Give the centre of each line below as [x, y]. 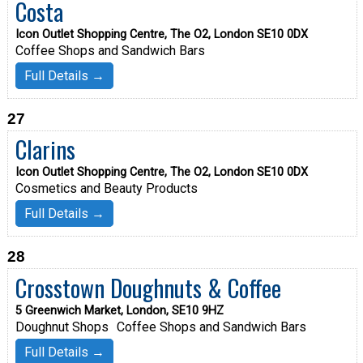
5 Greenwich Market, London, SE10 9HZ [119, 310]
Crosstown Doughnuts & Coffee [148, 287]
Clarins [45, 149]
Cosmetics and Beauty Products [106, 189]
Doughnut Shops [62, 327]
